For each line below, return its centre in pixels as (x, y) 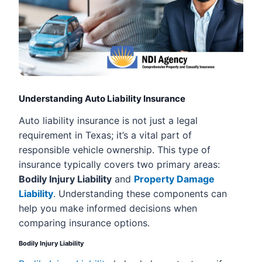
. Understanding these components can (140, 193)
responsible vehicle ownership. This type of (115, 149)
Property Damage (174, 179)
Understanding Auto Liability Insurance (102, 98)
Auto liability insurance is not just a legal (108, 120)
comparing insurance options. (84, 223)
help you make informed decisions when (108, 208)
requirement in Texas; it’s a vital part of (105, 135)
